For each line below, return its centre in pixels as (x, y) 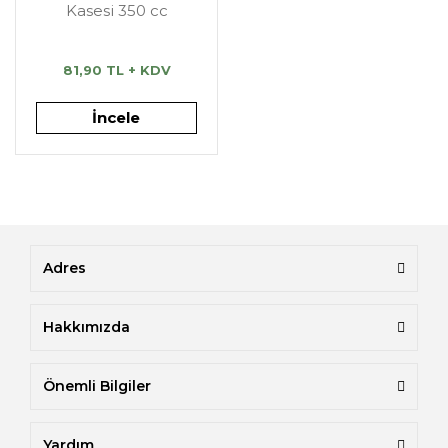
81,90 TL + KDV (116, 70)
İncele (116, 117)
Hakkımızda (86, 327)
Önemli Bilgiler (97, 386)
